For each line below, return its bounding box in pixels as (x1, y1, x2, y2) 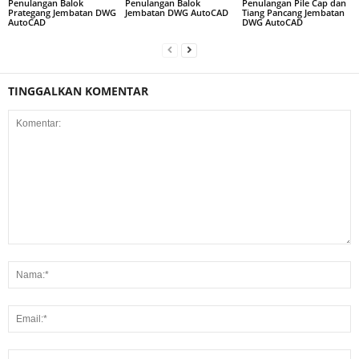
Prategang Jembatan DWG (8, 6, 116, 19)
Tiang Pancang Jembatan (241, 6, 345, 19)
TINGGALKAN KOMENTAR (8, 83, 148, 99)
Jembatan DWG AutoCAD (124, 6, 228, 19)
